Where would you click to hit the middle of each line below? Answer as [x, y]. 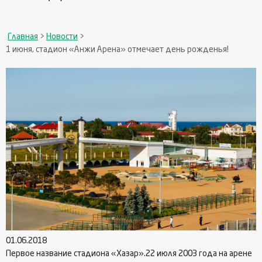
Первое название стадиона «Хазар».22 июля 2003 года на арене [129, 254]
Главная [23, 37]
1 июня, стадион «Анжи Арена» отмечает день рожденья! [117, 50]
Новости [62, 37]
